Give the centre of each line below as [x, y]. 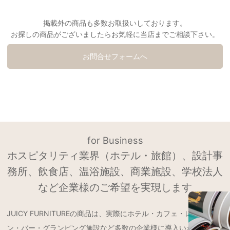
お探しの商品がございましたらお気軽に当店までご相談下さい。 [115, 34]
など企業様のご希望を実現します [115, 188]
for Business [115, 140]
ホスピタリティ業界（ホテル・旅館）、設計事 [115, 156]
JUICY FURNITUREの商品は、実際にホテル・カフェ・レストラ [110, 214]
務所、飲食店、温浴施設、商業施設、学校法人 [115, 172]
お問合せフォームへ [115, 56]
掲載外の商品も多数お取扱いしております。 [115, 23]
